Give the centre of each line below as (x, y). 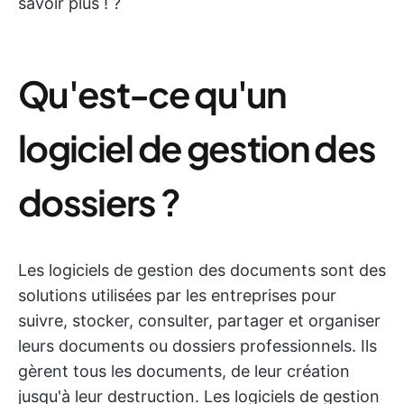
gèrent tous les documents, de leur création (184, 371)
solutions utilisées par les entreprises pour (177, 295)
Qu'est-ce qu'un (152, 93)
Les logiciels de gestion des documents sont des (202, 270)
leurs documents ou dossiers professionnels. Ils (197, 346)
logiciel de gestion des (197, 147)
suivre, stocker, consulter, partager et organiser (199, 321)
